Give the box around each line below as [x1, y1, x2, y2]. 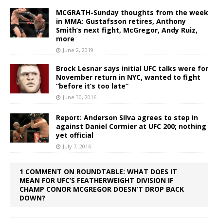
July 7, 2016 [63, 142, 91, 150]
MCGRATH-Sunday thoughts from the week [56, 7, 208, 17]
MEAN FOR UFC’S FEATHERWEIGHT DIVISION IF [19, 175, 173, 185]
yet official [56, 130, 93, 140]
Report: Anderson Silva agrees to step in [56, 112, 198, 122]
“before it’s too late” [56, 81, 128, 91]
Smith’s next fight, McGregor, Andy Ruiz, [56, 25, 198, 35]
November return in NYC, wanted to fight [56, 72, 200, 82]
